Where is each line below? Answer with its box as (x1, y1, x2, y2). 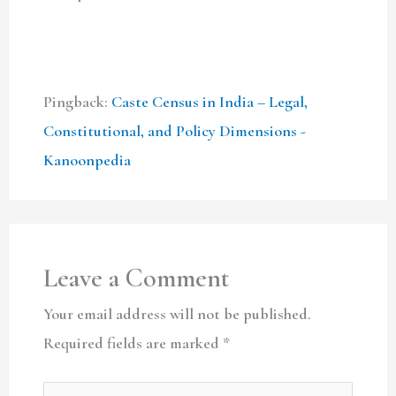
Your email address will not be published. (42, 303, 311, 324)
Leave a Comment (42, 261, 229, 294)
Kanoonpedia (42, 150, 131, 171)
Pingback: (42, 92, 111, 112)
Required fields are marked (42, 332, 223, 353)
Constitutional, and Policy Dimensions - (42, 121, 306, 141)
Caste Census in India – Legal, (110, 92, 308, 112)
